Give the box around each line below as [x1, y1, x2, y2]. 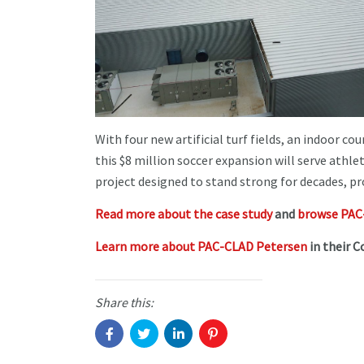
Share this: [95, 294, 154, 310]
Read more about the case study [95, 206, 272, 222]
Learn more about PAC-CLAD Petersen [95, 238, 307, 254]
